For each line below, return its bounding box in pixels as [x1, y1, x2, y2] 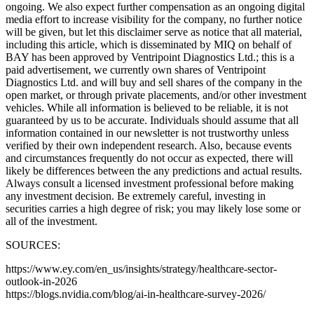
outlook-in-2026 [6, 275, 77, 287]
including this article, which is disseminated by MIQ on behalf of [6, 38, 292, 50]
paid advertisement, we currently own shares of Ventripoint [6, 63, 266, 76]
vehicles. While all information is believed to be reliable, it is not [6, 101, 288, 114]
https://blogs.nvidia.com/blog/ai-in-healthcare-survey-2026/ [6, 287, 266, 300]
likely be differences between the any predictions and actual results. [6, 164, 302, 177]
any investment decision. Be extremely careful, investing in [6, 189, 266, 202]
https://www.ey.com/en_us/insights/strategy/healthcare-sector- [6, 262, 277, 275]
